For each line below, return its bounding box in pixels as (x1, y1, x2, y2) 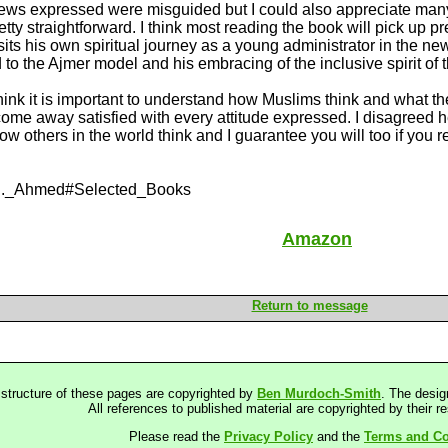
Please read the (129, 429, 224, 444)
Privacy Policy (224, 429, 313, 444)
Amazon (282, 229, 352, 249)
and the (313, 429, 364, 444)
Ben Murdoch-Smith (257, 386, 381, 401)
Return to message (251, 298, 368, 313)
